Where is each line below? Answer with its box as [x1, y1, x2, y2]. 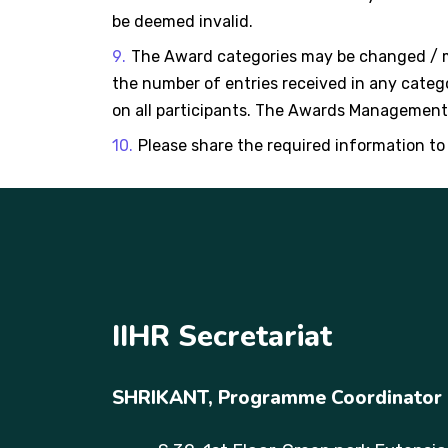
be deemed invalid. [112, 11, 253, 31]
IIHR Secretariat [112, 316, 332, 356]
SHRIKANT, [112, 384, 218, 411]
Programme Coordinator [218, 384, 442, 411]
